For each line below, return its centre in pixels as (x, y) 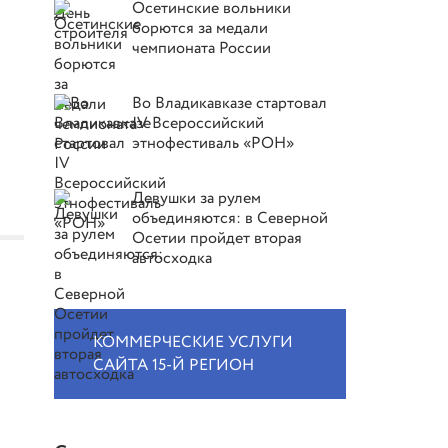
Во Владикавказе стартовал (230, 103)
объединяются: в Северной (230, 218)
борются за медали (200, 28)
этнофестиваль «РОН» (213, 143)
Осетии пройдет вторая (217, 238)
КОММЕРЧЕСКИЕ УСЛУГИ (193, 342)
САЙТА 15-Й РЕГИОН (174, 365)
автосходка (172, 258)
